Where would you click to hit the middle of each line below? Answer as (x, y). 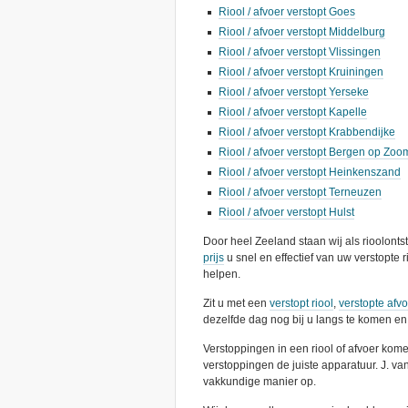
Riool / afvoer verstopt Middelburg (302, 32)
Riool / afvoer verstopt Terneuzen (300, 193)
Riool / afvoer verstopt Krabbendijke (307, 133)
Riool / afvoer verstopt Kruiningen (301, 72)
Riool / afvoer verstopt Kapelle (293, 112)
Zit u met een (236, 304)
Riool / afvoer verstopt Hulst (286, 213)
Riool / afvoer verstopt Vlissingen (300, 52)
